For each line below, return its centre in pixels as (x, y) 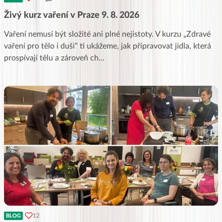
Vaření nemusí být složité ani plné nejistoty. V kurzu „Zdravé (107, 34)
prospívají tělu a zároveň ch (51, 58)
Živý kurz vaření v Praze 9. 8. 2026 (72, 15)
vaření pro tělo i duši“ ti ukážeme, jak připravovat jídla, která (108, 46)
